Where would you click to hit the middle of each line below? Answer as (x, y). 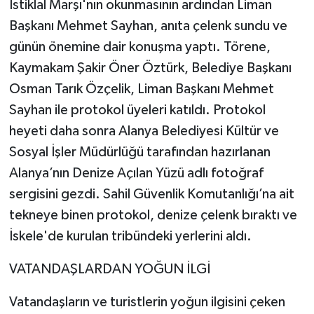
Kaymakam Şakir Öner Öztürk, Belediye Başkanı (150, 68)
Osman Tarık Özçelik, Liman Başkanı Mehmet (141, 89)
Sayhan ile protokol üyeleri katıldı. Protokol (137, 110)
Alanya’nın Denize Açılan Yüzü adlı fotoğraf (136, 173)
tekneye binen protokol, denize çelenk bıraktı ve (153, 215)
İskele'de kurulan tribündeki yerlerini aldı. (130, 236)
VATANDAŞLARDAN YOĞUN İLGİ (109, 269)
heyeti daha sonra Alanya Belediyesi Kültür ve (144, 131)
